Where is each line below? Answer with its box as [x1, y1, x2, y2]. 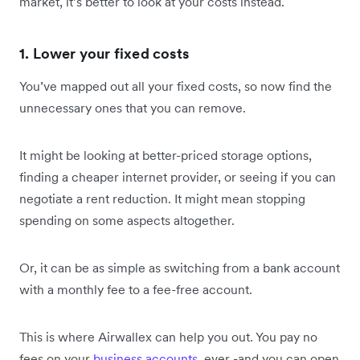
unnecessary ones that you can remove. [19, 100, 249, 117]
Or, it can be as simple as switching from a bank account [19, 260, 340, 276]
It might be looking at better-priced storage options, [19, 147, 312, 164]
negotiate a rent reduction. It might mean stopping [19, 190, 305, 207]
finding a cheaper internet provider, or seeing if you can [19, 169, 336, 186]
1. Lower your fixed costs [19, 44, 189, 63]
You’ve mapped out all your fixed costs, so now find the [19, 78, 332, 95]
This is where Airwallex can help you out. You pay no [19, 329, 317, 346]
